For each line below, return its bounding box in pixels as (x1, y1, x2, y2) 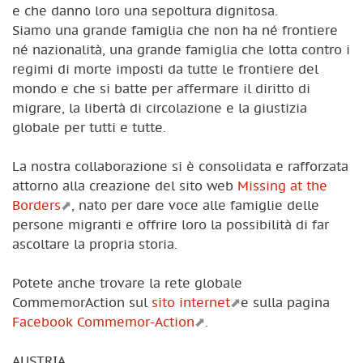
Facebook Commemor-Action (12, 314, 194, 331)
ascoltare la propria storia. (12, 236, 177, 253)
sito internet (152, 294, 230, 311)
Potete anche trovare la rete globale (12, 275, 242, 292)
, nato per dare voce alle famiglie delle (71, 197, 319, 214)
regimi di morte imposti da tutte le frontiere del (12, 61, 318, 78)
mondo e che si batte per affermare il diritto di (12, 80, 310, 97)
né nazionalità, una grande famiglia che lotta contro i (12, 41, 350, 58)
